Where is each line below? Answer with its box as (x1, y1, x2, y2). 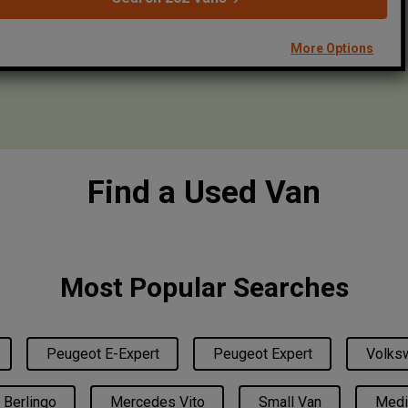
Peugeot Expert (212, 344, 312, 362)
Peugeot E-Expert (46, 344, 159, 362)
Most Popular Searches (59, 271, 349, 303)
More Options (291, 41, 374, 56)
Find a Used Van (87, 174, 321, 211)
